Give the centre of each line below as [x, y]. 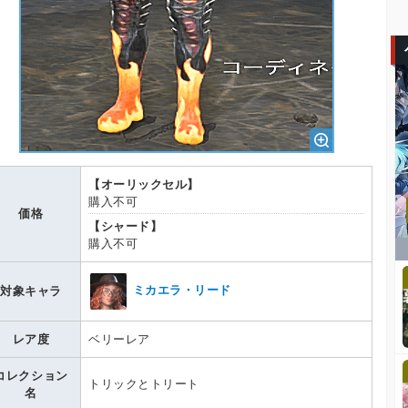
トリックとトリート [144, 384]
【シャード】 [126, 227]
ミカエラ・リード [182, 291]
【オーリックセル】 [144, 185]
